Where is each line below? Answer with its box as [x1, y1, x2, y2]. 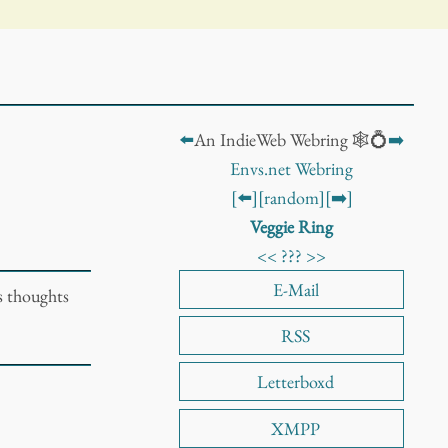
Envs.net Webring [230, 157, 354, 180]
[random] [257, 186, 325, 209]
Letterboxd [257, 370, 335, 394]
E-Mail [272, 278, 319, 301]
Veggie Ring [250, 215, 334, 238]
